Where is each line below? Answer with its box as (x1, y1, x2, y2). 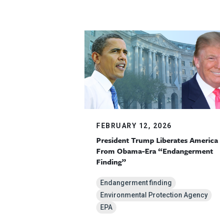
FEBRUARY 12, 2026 (96, 122, 172, 130)
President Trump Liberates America (96, 135, 218, 146)
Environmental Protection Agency (100, 191, 208, 199)
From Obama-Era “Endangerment (96, 145, 213, 157)
